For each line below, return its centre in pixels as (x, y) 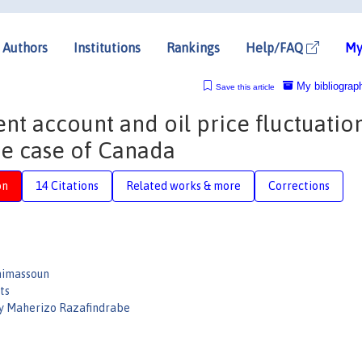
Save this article (245, 86)
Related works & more (183, 185)
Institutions (107, 47)
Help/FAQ (276, 47)
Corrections (299, 185)
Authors (25, 47)
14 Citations (67, 185)
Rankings (193, 47)
